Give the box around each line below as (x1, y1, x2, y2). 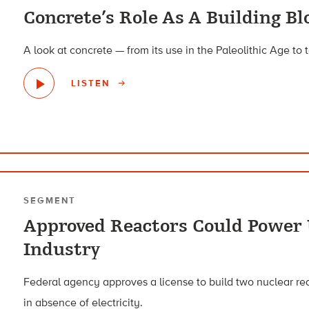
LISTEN (71, 77, 114, 88)
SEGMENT (23, 195, 77, 206)
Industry (23, 239, 101, 261)
